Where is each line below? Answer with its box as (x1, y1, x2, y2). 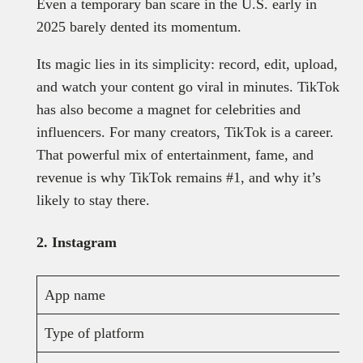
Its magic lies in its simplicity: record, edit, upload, (36, 55, 338, 72)
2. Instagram (36, 233, 121, 250)
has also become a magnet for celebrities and (36, 100, 301, 117)
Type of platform (44, 324, 144, 341)
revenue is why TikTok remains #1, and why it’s (36, 169, 321, 186)
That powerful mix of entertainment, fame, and (36, 146, 314, 163)
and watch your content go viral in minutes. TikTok (36, 78, 340, 95)
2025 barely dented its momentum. (36, 18, 241, 35)
